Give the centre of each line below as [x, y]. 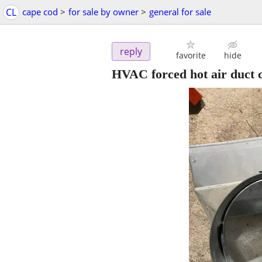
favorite [191, 56]
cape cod [40, 12]
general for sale [180, 12]
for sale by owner [104, 12]
